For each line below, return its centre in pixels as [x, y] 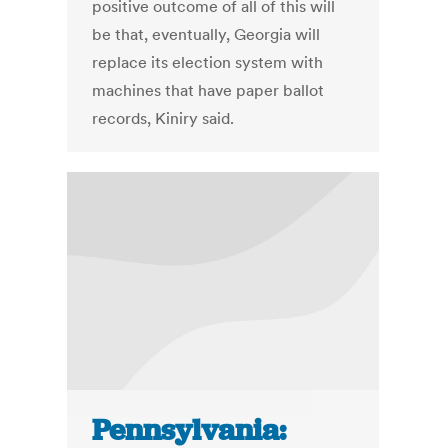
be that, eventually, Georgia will [206, 34]
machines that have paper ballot [208, 90]
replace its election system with [208, 62]
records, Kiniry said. [163, 118]
